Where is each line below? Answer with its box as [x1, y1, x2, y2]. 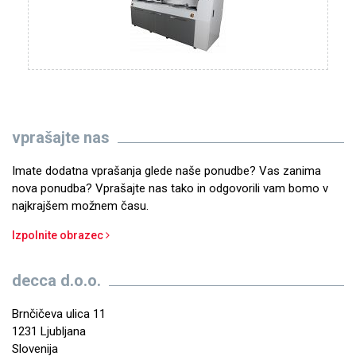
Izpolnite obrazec [12, 229, 106, 242]
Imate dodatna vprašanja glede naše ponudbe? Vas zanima [12, 164, 321, 179]
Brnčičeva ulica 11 [12, 307, 106, 322]
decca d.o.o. [12, 271, 101, 291]
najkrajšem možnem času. [12, 199, 149, 214]
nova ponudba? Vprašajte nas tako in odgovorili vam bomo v [12, 181, 328, 196]
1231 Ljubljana [12, 324, 86, 339]
